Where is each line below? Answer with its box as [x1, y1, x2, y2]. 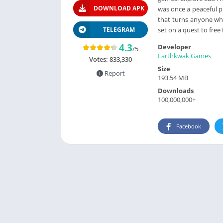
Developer [158, 42, 191, 51]
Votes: [89, 55, 110, 64]
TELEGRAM [103, 25, 135, 34]
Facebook [176, 122, 201, 130]
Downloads [158, 86, 194, 95]
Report [103, 69, 125, 78]
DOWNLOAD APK [93, 4, 144, 12]
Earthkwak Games [158, 51, 211, 60]
